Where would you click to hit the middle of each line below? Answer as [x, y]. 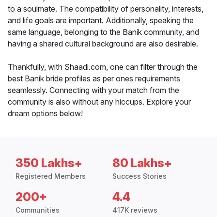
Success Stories [139, 176]
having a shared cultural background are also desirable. [103, 44]
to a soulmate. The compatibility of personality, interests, [106, 9]
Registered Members [51, 176]
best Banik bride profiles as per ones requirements [94, 79]
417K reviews [135, 210]
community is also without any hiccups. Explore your [99, 102]
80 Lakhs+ [142, 163]
